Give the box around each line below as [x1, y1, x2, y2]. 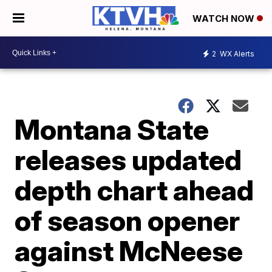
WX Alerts [218, 49, 254, 58]
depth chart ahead [15, 173, 254, 207]
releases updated [15, 143, 242, 177]
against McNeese [15, 234, 243, 268]
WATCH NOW [192, 13, 257, 25]
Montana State [15, 112, 209, 146]
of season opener [15, 203, 240, 237]
